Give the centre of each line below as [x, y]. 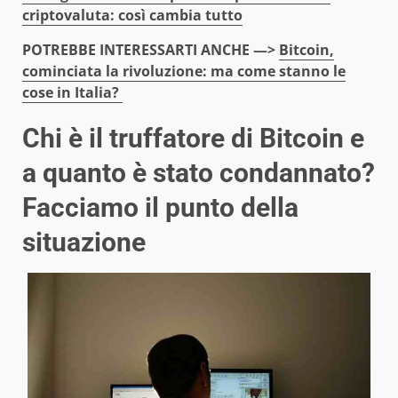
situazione [84, 242]
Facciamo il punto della [160, 207]
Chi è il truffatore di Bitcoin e [193, 138]
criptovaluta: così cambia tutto [132, 15]
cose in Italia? [72, 92]
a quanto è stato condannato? [199, 172]
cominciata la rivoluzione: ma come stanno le [184, 71]
